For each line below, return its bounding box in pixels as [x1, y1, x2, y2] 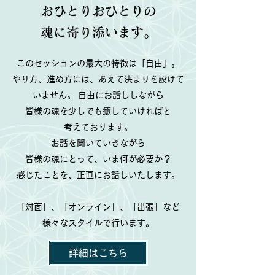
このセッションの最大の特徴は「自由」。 [17, 59, 180, 68]
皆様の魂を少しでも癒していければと [25, 107, 171, 115]
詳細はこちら [69, 248, 128, 258]
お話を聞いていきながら [51, 139, 145, 147]
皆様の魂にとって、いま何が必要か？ [25, 155, 171, 163]
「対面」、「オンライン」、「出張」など [17, 203, 180, 211]
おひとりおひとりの [40, 4, 157, 17]
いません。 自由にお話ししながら [33, 91, 164, 99]
